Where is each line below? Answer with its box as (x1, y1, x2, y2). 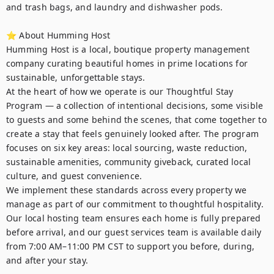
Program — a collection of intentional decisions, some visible (6, 100, 264, 111)
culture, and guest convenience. (6, 170, 143, 182)
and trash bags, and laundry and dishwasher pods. (6, 1, 226, 13)
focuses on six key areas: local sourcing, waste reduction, (6, 142, 248, 154)
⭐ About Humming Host (6, 29, 110, 41)
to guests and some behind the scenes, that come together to (6, 114, 267, 125)
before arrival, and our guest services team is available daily (6, 226, 262, 238)
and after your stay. (6, 254, 88, 266)
